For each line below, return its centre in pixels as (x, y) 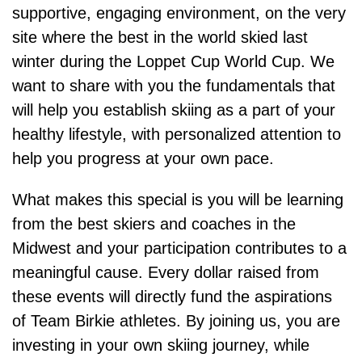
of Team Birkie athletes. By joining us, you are (176, 321)
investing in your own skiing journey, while (161, 345)
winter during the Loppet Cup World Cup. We (173, 62)
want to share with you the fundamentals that (174, 86)
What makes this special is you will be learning (178, 200)
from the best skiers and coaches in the (154, 224)
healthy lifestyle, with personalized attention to (177, 135)
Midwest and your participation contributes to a (179, 248)
